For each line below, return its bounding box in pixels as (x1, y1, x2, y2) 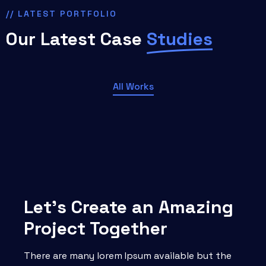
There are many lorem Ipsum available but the (24, 249, 232, 262)
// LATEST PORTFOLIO (6, 8, 117, 19)
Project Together (24, 217, 167, 240)
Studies (147, 27, 213, 50)
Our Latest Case (6, 27, 147, 50)
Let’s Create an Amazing (24, 195, 233, 218)
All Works (112, 80, 154, 93)
